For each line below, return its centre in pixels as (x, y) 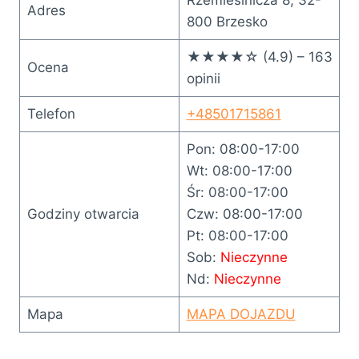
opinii (203, 78)
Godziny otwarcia (83, 214)
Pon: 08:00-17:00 (243, 149)
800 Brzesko (227, 21)
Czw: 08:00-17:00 (244, 214)
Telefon (51, 113)
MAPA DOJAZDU (241, 314)
